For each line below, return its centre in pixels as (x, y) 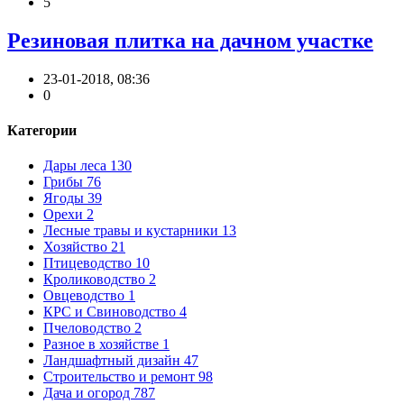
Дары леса (77, 166)
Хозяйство (77, 247)
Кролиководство (96, 280)
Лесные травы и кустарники (133, 231)
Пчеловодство (89, 328)
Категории (42, 131)
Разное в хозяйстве (103, 344)
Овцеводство (86, 296)
